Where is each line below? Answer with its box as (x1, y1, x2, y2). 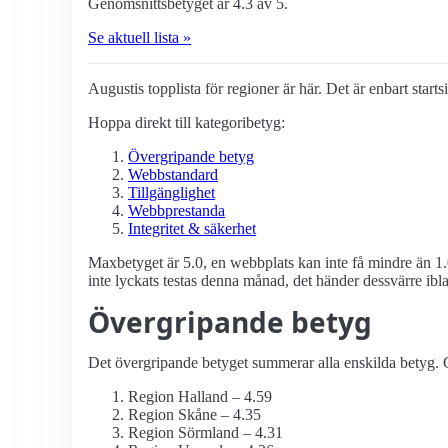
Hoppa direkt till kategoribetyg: (88, 114, 285, 132)
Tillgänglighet (128, 184, 215, 202)
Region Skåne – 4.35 (128, 406, 261, 424)
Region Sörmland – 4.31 (128, 424, 283, 442)
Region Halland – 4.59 (128, 388, 272, 406)
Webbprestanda (128, 202, 225, 220)
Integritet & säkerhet (128, 220, 256, 238)
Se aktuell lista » (88, 29, 191, 47)
